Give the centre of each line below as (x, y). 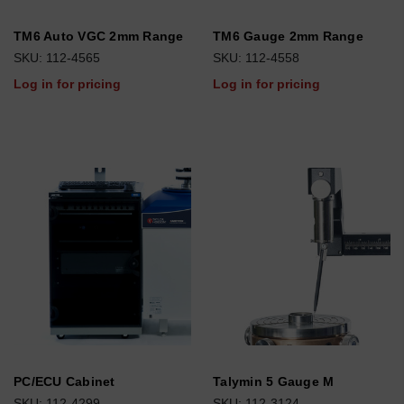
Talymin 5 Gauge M (274, 381)
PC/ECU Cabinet (64, 381)
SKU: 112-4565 (57, 58)
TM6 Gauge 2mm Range (288, 36)
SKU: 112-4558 (256, 58)
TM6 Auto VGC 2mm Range (99, 36)
